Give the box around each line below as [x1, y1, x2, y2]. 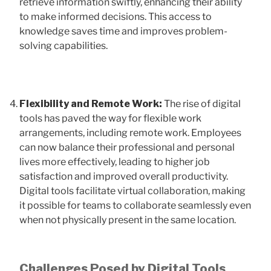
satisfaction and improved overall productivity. [19, 170, 228, 182]
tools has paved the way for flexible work [19, 112, 201, 124]
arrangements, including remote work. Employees [19, 126, 241, 139]
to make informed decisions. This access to [19, 10, 212, 22]
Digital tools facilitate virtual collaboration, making [19, 184, 246, 197]
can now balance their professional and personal [19, 141, 235, 153]
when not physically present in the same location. [19, 214, 236, 226]
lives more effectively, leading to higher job [19, 155, 210, 168]
